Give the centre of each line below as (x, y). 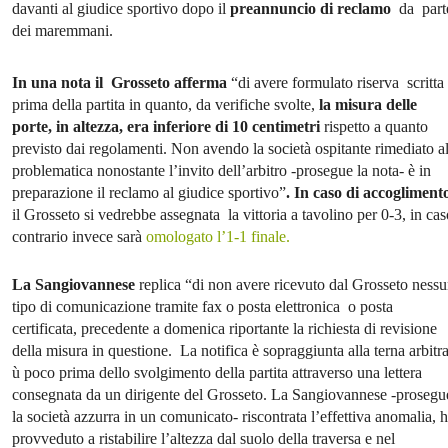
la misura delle (368, 105)
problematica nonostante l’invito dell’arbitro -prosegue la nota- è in (221, 171)
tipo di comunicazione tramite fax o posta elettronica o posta (202, 307)
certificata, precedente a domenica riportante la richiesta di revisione (224, 329)
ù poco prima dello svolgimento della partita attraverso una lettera (217, 373)
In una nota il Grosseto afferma (119, 83)
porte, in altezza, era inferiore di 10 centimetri (166, 127)
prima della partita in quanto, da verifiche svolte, (165, 105)
